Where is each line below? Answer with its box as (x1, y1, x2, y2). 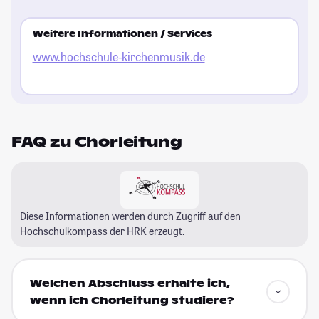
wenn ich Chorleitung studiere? (29, 294, 234, 308)
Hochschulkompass (20, 224, 108, 238)
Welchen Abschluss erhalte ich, (29, 277, 230, 291)
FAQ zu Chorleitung (11, 132, 182, 151)
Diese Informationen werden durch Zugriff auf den (20, 209, 241, 223)
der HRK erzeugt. (108, 224, 184, 238)
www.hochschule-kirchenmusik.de (32, 49, 205, 65)
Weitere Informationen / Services (32, 28, 212, 41)
